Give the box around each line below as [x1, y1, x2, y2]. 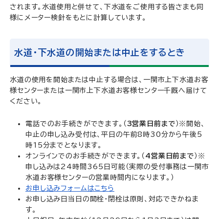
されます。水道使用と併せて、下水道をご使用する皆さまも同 [10, 3, 204, 10]
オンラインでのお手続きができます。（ [25, 153, 146, 159]
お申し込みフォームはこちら [25, 185, 114, 192]
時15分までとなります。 [25, 142, 103, 149]
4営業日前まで [145, 153, 195, 159]
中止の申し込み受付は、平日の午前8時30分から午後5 [25, 131, 202, 138]
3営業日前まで [127, 120, 175, 127]
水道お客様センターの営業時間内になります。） [25, 174, 175, 181]
